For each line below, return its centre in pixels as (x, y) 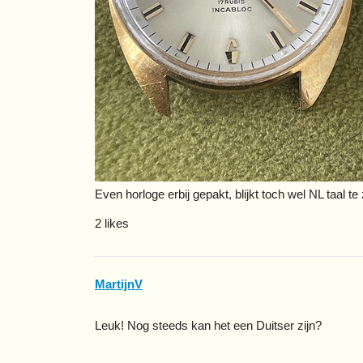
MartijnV (119, 284)
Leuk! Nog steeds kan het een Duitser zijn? (208, 325)
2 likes (112, 224)
